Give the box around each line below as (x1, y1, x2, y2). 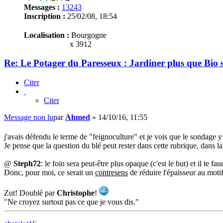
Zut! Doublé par (4, 189, 57, 198)
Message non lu (4, 113, 53, 122)
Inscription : (24, 11, 65, 20)
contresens (95, 168, 128, 177)
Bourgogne (69, 30, 107, 39)
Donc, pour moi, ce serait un (4, 168, 95, 177)
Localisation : (24, 30, 69, 39)
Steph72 (13, 159, 41, 168)
